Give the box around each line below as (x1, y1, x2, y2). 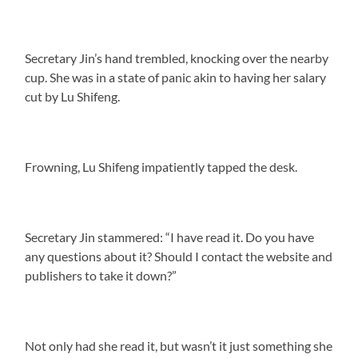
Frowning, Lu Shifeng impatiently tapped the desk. (25, 158, 298, 174)
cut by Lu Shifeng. (25, 88, 121, 104)
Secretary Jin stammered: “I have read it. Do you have (25, 229, 315, 245)
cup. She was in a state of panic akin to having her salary (25, 69, 327, 85)
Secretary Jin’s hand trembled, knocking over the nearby (25, 50, 329, 66)
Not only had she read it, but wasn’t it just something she (25, 337, 333, 353)
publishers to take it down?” (25, 267, 177, 283)
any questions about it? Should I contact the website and (25, 248, 333, 264)
